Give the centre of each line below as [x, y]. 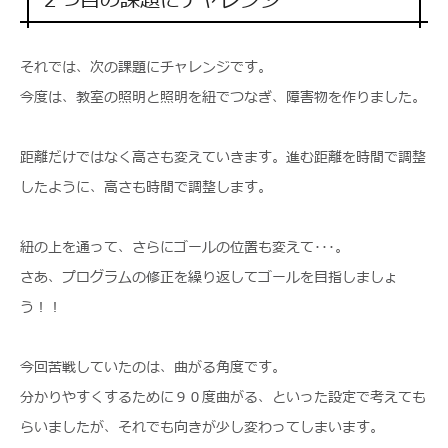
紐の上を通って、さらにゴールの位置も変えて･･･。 [184, 247]
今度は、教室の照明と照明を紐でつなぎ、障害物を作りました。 [223, 97]
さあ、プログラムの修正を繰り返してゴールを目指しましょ [209, 277]
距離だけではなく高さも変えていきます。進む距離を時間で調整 [223, 157]
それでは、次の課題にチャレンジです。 [146, 67]
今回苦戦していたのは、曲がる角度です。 [153, 367]
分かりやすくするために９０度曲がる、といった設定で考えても [223, 397]
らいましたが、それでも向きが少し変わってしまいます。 [202, 427]
